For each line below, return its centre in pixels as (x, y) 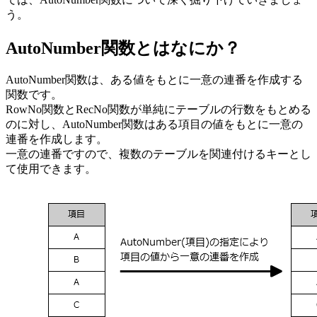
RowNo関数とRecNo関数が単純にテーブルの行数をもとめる (158, 110)
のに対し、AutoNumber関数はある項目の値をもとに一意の (154, 125)
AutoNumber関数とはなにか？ (123, 48)
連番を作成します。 (57, 139)
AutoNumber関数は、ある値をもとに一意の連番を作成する (154, 80)
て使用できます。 (51, 169)
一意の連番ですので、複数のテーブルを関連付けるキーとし (158, 154)
